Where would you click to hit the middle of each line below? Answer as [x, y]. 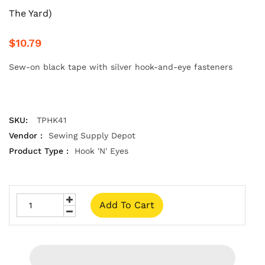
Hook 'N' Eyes [101, 151]
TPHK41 [51, 120]
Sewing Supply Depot [92, 135]
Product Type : [39, 151]
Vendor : [26, 135]
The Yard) [30, 13]
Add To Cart [127, 205]
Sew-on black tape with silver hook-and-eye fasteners [121, 67]
